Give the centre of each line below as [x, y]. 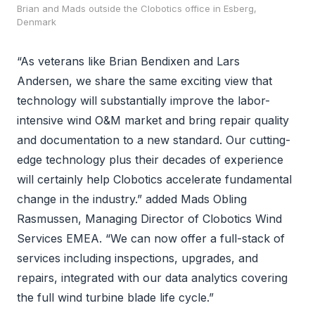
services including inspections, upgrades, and [137, 258]
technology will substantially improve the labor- [143, 100]
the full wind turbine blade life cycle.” [115, 297]
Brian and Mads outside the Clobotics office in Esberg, [137, 8]
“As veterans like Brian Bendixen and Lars [128, 61]
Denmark [37, 21]
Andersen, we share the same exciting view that [144, 81]
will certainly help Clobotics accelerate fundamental [154, 179]
